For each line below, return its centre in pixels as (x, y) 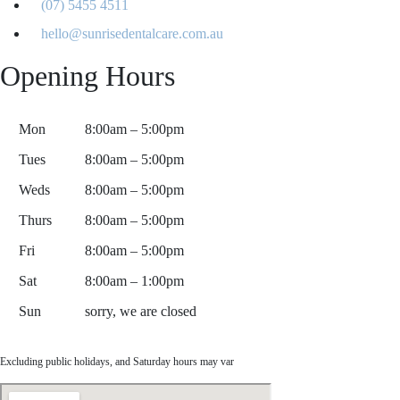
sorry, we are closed (141, 311)
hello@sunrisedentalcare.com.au (132, 33)
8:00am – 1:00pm (134, 280)
